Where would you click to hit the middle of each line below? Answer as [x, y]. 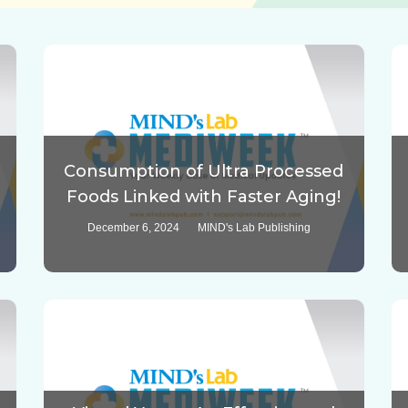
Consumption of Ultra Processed [204, 172]
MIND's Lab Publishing [255, 228]
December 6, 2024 [134, 228]
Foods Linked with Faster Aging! [204, 197]
